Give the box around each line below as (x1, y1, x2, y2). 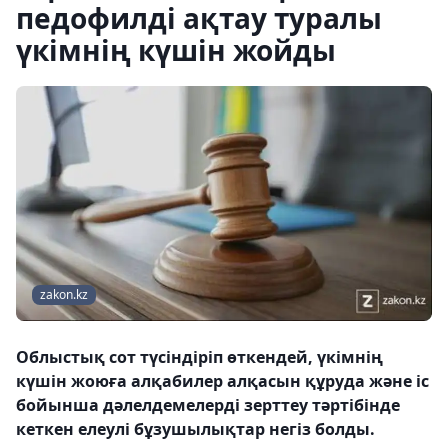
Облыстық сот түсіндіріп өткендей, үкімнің (16, 346, 383, 369)
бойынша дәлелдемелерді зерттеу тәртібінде (16, 394, 400, 417)
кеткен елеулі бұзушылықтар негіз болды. (16, 418, 375, 441)
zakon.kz (40, 286, 88, 304)
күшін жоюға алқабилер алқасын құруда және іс (16, 370, 429, 393)
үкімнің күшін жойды (16, 31, 336, 69)
